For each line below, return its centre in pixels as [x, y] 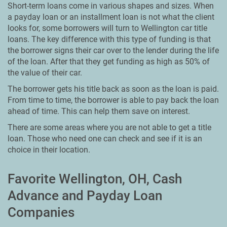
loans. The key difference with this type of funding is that [109, 39]
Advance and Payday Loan [85, 196]
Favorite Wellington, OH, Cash [95, 179]
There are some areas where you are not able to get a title [109, 127]
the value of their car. [45, 73]
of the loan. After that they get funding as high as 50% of [109, 62]
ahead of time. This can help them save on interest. [99, 111]
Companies [41, 212]
